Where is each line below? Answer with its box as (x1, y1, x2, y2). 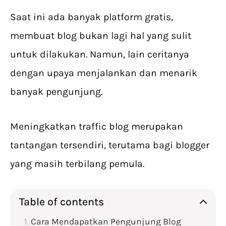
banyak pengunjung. (10, 86, 102, 98)
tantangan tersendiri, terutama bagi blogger (10, 139, 209, 151)
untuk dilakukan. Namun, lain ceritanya (10, 48, 189, 61)
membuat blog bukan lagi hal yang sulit (10, 30, 191, 42)
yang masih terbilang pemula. (10, 158, 144, 170)
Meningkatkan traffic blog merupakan (10, 121, 183, 133)
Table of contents (19, 195, 104, 208)
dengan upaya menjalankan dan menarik (10, 67, 197, 79)
